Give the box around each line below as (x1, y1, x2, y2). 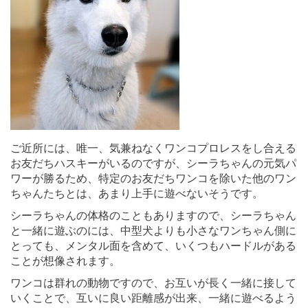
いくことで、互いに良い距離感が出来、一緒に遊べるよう (10, 291, 296, 304)
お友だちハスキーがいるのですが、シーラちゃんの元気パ (10, 157, 296, 169)
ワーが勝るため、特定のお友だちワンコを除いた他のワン (10, 172, 296, 184)
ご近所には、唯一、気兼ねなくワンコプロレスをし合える (10, 142, 296, 154)
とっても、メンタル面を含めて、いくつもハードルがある (10, 239, 296, 252)
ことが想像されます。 (10, 254, 120, 267)
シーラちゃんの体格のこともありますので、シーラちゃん (10, 209, 296, 221)
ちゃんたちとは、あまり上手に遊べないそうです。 (10, 187, 263, 199)
